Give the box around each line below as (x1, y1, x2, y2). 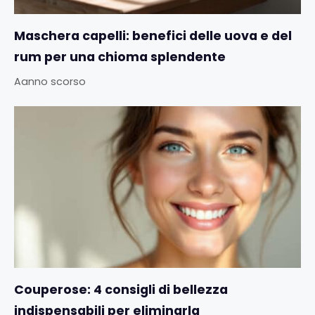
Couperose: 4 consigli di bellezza (14, 281, 228, 298)
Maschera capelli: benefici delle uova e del (14, 27, 292, 44)
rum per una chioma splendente (14, 48, 226, 65)
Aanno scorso (14, 74, 86, 89)
